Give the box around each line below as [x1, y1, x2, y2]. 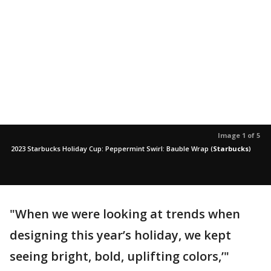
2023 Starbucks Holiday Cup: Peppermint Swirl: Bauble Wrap [11, 143, 209, 153]
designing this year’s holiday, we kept [10, 226, 231, 243]
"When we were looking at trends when [10, 205, 240, 222]
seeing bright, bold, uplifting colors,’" [10, 247, 229, 264]
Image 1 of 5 [218, 130, 260, 140]
